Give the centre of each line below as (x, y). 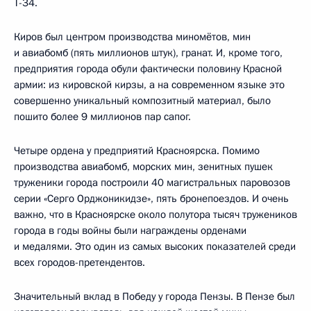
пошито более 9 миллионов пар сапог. (102, 116)
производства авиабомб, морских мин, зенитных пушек (143, 166)
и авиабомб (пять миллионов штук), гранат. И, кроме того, (148, 52)
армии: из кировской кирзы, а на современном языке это (149, 84)
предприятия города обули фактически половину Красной (148, 68)
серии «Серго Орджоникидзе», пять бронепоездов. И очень (151, 198)
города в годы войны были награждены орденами (130, 230)
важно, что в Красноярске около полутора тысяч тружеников (155, 214)
